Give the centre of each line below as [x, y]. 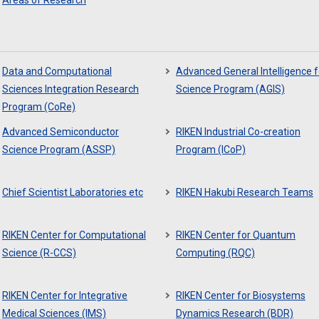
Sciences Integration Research [70, 89]
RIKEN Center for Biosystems [241, 296]
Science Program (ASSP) [59, 150]
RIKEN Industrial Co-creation [238, 132]
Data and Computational [57, 71]
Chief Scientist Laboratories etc [73, 192]
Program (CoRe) [39, 107]
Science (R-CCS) [39, 253]
